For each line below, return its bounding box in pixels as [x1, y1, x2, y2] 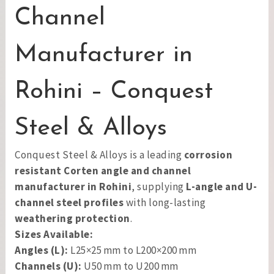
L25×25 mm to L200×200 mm [68, 243, 196, 257]
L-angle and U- [186, 180, 257, 193]
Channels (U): [15, 259, 82, 273]
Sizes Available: [15, 228, 93, 241]
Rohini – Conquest [15, 80, 213, 104]
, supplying [131, 180, 186, 193]
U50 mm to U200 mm [81, 259, 179, 273]
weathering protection [15, 212, 130, 225]
